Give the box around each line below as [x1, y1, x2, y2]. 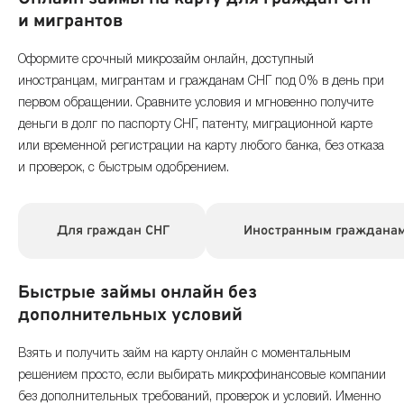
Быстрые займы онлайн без [18, 282, 257, 305]
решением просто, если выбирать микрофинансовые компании [18, 369, 386, 381]
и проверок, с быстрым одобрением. [18, 161, 229, 174]
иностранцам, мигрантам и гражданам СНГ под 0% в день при [18, 75, 384, 87]
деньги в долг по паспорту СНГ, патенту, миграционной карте [18, 118, 372, 131]
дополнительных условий [18, 305, 243, 327]
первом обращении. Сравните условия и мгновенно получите [18, 96, 373, 109]
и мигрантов [18, 11, 123, 33]
